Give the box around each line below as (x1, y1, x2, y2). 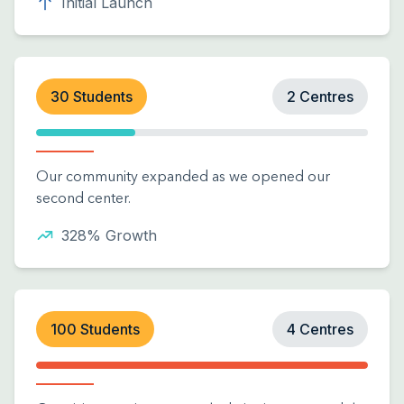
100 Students (50, 320, 140, 338)
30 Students (50, 87, 133, 106)
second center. (36, 192, 131, 207)
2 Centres (287, 87, 353, 106)
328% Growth (61, 226, 157, 244)
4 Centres (287, 320, 353, 338)
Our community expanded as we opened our (36, 170, 330, 185)
